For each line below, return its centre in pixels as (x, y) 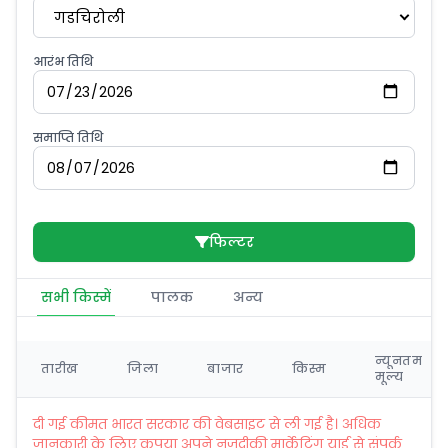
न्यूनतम (399, 360)
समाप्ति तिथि (68, 137)
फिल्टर (231, 242)
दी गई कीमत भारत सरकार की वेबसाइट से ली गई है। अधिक (207, 424)
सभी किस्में (76, 297)
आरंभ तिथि (63, 61)
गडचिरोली (89, 17)
